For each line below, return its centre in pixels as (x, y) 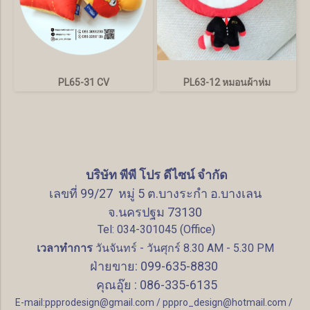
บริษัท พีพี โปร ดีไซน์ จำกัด (156, 174)
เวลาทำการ (64, 248)
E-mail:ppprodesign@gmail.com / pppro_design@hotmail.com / (155, 302)
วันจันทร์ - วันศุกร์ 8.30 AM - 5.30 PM (183, 248)
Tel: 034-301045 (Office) (156, 229)
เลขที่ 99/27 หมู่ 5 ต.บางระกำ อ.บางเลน (155, 193)
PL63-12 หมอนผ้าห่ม (227, 82)
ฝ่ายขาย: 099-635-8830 (155, 266)
